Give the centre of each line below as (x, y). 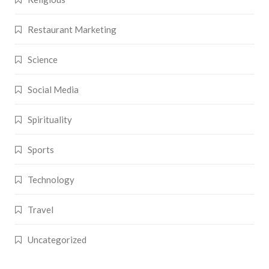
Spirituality (50, 120)
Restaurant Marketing (72, 30)
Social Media (53, 90)
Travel (41, 210)
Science (43, 60)
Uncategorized (57, 240)
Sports (41, 150)
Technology (51, 180)
